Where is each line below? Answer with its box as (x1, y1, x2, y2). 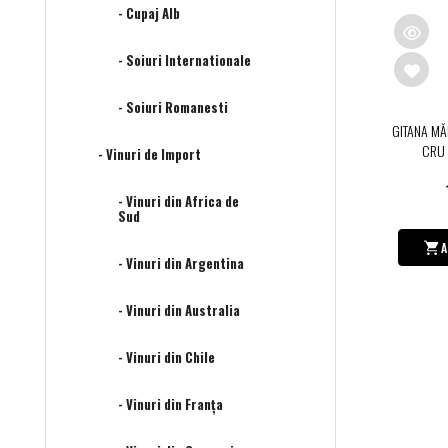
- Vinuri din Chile (118, 347, 215, 368)
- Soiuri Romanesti (118, 97, 228, 118)
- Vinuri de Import (98, 144, 201, 165)
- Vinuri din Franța (118, 394, 223, 415)
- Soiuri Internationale (118, 50, 251, 71)
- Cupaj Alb (118, 3, 180, 24)
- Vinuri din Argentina (118, 253, 244, 274)
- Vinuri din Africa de (118, 191, 239, 212)
